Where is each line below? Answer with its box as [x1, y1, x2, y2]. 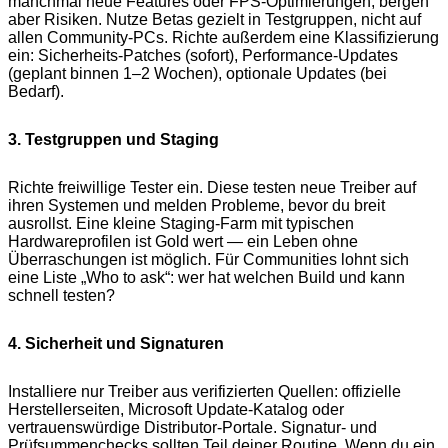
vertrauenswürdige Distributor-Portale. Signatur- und [8, 419, 377, 437]
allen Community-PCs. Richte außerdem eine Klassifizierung [8, 29, 439, 47]
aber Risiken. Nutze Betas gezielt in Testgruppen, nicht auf [8, 11, 421, 29]
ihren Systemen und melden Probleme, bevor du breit [8, 197, 385, 215]
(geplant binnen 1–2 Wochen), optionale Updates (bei [8, 65, 387, 83]
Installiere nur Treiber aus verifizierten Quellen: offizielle [8, 383, 401, 401]
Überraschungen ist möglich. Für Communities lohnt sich [8, 251, 409, 269]
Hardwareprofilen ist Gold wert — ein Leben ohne [8, 233, 358, 251]
